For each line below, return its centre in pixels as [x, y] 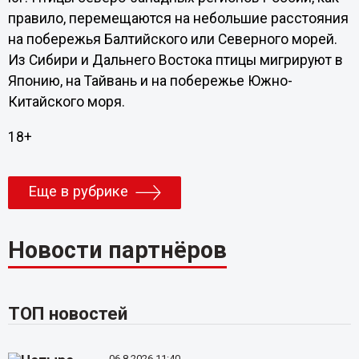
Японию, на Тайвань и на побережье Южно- [150, 81]
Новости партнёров [117, 250]
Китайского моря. [66, 102]
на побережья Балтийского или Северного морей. [172, 39]
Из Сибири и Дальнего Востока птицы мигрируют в [175, 60]
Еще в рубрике [78, 191]
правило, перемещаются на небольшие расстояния [178, 18]
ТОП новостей [67, 314]
